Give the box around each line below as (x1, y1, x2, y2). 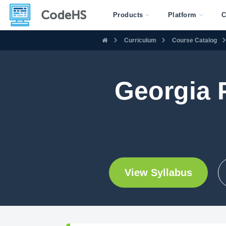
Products (112, 11, 143, 19)
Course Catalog (172, 36, 217, 44)
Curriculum (124, 36, 156, 44)
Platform (167, 11, 197, 19)
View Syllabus (124, 167, 192, 178)
